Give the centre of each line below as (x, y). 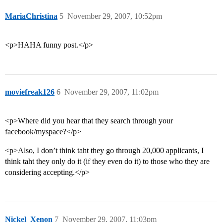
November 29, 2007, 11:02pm (111, 92)
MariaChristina (31, 16)
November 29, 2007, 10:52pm (115, 16)
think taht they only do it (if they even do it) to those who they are (107, 162)
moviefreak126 (30, 92)
